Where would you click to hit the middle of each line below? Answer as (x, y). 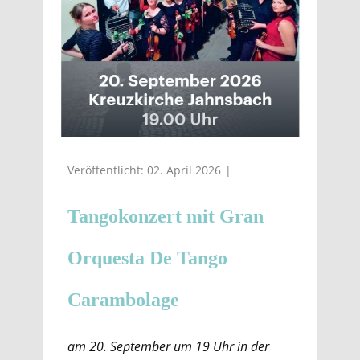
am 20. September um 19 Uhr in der (168, 346)
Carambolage (123, 300)
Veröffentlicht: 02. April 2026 (144, 170)
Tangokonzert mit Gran (166, 216)
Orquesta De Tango (147, 258)
